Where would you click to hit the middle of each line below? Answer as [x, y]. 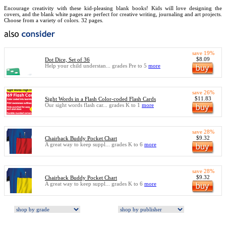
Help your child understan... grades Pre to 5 [97, 66]
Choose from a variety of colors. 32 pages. [54, 20]
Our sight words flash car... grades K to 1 [93, 105]
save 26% [203, 92]
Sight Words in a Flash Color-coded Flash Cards [100, 99]
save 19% [203, 53]
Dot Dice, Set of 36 [67, 60]
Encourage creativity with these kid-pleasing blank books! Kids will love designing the [113, 8]
